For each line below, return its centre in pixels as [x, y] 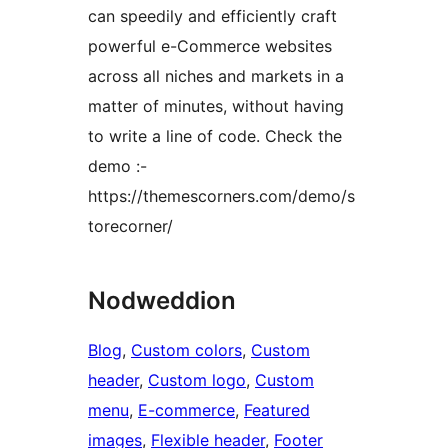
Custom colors [186, 350]
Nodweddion [162, 301]
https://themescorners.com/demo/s [221, 196]
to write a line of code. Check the [215, 136]
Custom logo [197, 380]
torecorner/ [130, 226]
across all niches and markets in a [216, 76]
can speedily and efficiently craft [212, 16]
